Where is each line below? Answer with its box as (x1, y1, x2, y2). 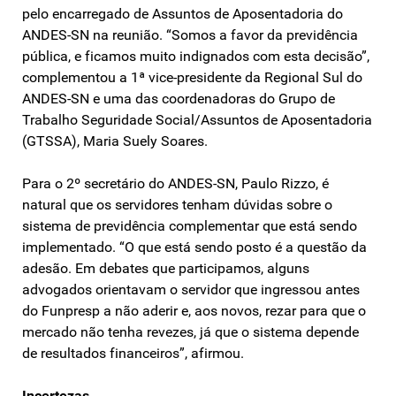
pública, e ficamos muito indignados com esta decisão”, (22, 47, 369, 65)
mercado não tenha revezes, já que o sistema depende (22, 323, 359, 340)
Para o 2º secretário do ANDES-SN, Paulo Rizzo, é (22, 174, 329, 192)
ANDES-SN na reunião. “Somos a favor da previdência (22, 26, 358, 43)
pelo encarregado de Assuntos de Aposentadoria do (22, 4, 343, 22)
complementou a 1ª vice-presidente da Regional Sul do (22, 68, 362, 86)
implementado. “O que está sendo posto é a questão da (22, 238, 367, 255)
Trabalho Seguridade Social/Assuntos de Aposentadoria (22, 110, 372, 128)
